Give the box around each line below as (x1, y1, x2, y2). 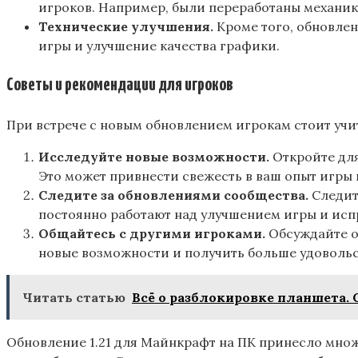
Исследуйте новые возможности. (38, 149, 269, 165)
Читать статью (22, 289, 125, 306)
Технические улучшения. (38, 18, 213, 34)
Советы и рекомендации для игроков (6, 75, 233, 94)
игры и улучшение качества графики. (38, 37, 280, 54)
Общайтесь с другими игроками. (38, 225, 265, 242)
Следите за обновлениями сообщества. (38, 187, 308, 204)
